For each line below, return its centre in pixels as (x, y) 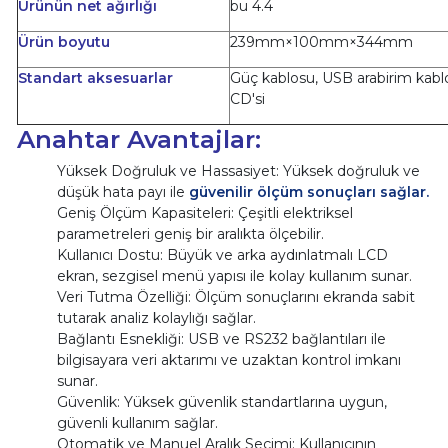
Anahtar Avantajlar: (138, 138)
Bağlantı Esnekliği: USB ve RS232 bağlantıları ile (221, 338)
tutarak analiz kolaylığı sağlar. (156, 317)
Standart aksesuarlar (95, 77)
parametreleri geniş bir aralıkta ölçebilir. (190, 233)
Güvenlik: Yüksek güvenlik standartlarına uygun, (221, 401)
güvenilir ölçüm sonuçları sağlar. (306, 191)
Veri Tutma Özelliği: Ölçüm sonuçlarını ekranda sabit (235, 296)
